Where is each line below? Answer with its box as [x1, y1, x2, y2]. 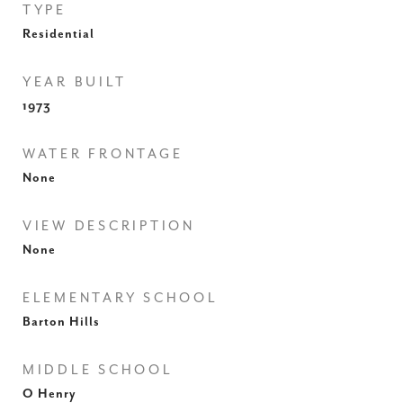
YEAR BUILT [22, 75, 127, 90]
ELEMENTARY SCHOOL [22, 291, 219, 306]
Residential [22, 27, 94, 41]
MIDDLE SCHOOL [22, 363, 174, 378]
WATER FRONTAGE [22, 147, 184, 162]
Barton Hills [22, 315, 100, 329]
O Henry [22, 387, 76, 401]
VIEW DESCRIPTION [22, 219, 195, 234]
